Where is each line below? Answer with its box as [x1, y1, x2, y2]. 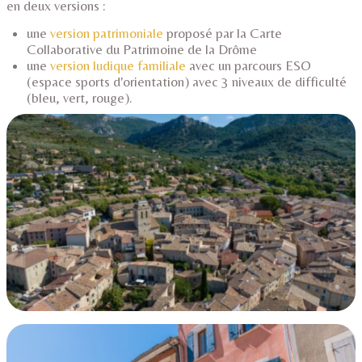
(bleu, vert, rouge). [27, 90, 133, 107]
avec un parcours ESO [186, 57, 311, 74]
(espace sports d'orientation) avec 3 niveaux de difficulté [27, 74, 347, 90]
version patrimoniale [50, 25, 163, 42]
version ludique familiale [50, 57, 186, 74]
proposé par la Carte [163, 25, 282, 42]
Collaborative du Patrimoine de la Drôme [27, 41, 257, 58]
